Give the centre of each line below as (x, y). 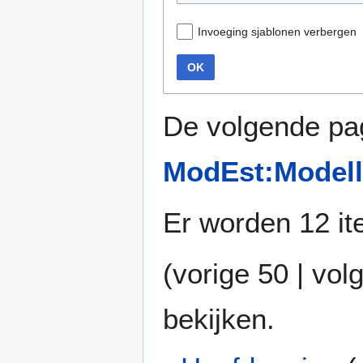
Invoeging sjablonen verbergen (277, 31)
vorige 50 (231, 273)
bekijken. (219, 318)
